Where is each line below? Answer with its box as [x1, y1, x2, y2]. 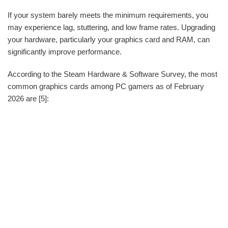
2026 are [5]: [8, 94, 49, 103]
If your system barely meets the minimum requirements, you [8, 11, 208, 20]
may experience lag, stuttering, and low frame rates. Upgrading [8, 23, 215, 32]
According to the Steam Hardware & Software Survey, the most [8, 70, 217, 79]
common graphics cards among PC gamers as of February [8, 82, 204, 91]
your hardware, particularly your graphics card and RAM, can [8, 35, 210, 44]
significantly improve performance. [8, 47, 122, 56]
